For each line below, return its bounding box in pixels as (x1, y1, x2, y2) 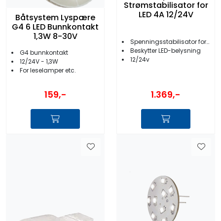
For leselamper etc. (20, 66, 76, 74)
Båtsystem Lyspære (15, 12, 95, 24)
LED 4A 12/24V (138, 9, 193, 21)
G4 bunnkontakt (20, 48, 68, 57)
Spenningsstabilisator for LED (130, 37, 206, 46)
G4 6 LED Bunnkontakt (12, 21, 99, 33)
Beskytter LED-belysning (130, 46, 201, 55)
